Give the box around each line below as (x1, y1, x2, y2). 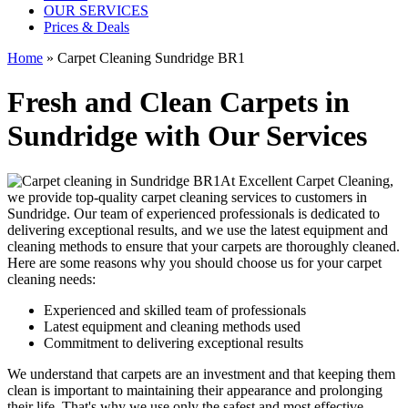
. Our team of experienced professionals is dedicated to (66, 205, 380, 221)
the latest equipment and (250, 221, 388, 238)
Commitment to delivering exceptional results (44, 334, 303, 351)
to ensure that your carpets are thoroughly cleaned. (107, 238, 400, 254)
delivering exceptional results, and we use (7, 221, 250, 238)
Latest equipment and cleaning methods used (44, 318, 301, 334)
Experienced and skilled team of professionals (44, 301, 306, 318)
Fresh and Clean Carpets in (7, 86, 350, 119)
